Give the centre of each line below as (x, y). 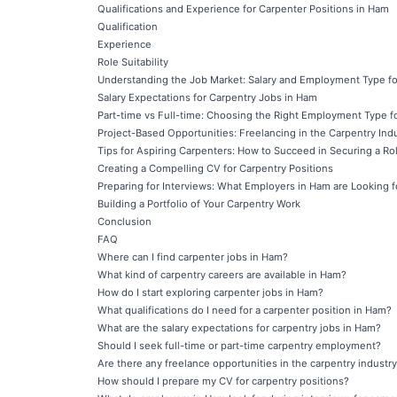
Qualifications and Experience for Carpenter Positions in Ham (243, 9)
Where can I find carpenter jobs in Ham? (193, 257)
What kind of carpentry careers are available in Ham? (222, 275)
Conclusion (125, 222)
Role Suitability (133, 62)
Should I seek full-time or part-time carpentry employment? (239, 346)
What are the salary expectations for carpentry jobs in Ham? (239, 328)
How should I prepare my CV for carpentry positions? (223, 381)
